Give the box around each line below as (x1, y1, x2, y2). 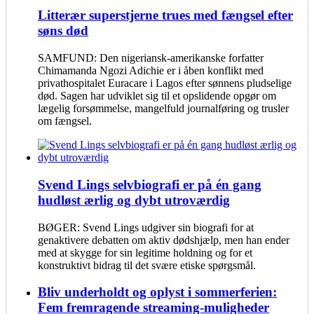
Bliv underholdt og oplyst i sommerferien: (38, 285, 277, 300)
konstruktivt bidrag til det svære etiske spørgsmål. (38, 259, 256, 271)
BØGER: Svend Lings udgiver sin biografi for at (38, 221, 254, 233)
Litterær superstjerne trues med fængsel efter (38, 8, 293, 23)
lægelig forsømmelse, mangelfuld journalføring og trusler (38, 102, 289, 115)
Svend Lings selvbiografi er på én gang (38, 177, 261, 192)
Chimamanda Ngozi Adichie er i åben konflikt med (38, 64, 264, 77)
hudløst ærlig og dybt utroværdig (38, 192, 230, 207)
